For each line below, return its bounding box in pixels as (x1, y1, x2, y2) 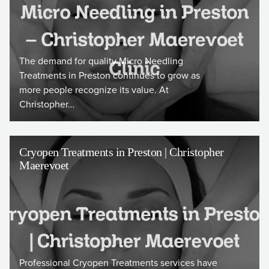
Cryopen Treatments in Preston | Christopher (19, 145, 224, 159)
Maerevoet (19, 159, 69, 172)
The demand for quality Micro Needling (19, 54, 183, 68)
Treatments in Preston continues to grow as (19, 68, 200, 82)
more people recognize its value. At (19, 83, 169, 97)
